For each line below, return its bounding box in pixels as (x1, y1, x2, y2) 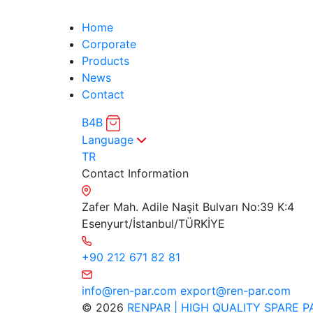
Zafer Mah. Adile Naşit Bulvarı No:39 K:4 (82, 199, 294, 214)
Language (82, 132, 133, 147)
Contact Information (82, 166, 189, 180)
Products (82, 53, 129, 68)
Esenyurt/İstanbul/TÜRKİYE (82, 216, 225, 231)
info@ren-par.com (82, 283, 177, 298)
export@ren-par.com (180, 283, 291, 298)
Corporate (82, 36, 136, 51)
